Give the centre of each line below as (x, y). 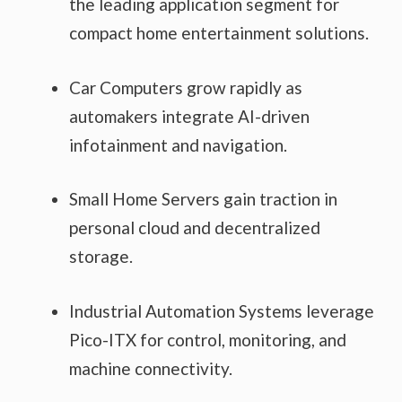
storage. (101, 257)
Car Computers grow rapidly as (186, 87)
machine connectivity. (151, 368)
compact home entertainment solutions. (219, 33)
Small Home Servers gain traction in (203, 199)
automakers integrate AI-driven (189, 116)
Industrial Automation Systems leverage (222, 310)
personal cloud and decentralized (195, 228)
